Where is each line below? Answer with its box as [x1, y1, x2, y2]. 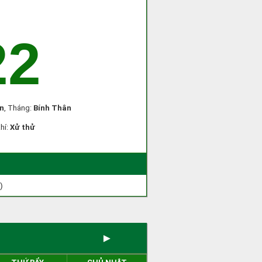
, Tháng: [4, 104, 33, 112]
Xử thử [9, 123, 35, 132]
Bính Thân [33, 104, 71, 112]
